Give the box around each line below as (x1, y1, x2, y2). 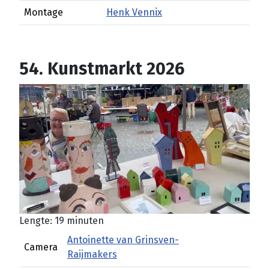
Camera (24, 241, 58, 253)
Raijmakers (67, 249, 117, 260)
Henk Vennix (106, 7, 162, 18)
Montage (24, 7, 63, 18)
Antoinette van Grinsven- (67, 234, 179, 246)
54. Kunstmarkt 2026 (19, 58, 184, 79)
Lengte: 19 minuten (19, 215, 104, 226)
